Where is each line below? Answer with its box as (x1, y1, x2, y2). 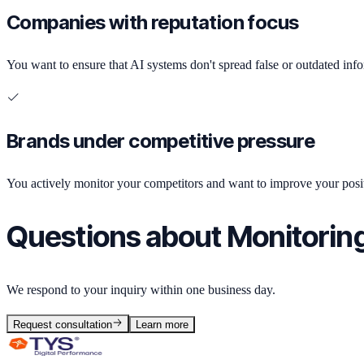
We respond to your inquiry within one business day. (6, 282, 275, 297)
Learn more (136, 318, 189, 331)
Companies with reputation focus (6, 10, 299, 34)
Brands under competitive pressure (6, 128, 315, 153)
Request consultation (13, 318, 112, 331)
